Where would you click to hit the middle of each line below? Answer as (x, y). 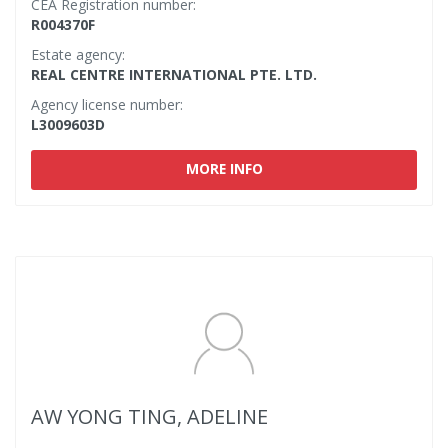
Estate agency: (78, 54)
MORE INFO (224, 168)
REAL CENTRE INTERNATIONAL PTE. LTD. (174, 74)
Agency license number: (107, 104)
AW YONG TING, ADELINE (149, 416)
